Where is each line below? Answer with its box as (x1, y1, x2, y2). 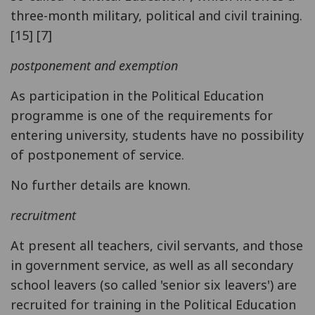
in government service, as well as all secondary (11, 256, 293, 274)
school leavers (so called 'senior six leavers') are (11, 276, 297, 293)
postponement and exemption (11, 56, 178, 74)
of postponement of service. (11, 146, 184, 163)
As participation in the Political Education (11, 86, 264, 104)
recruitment (11, 206, 76, 224)
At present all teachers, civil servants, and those (11, 236, 303, 254)
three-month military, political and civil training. (11, 6, 302, 24)
